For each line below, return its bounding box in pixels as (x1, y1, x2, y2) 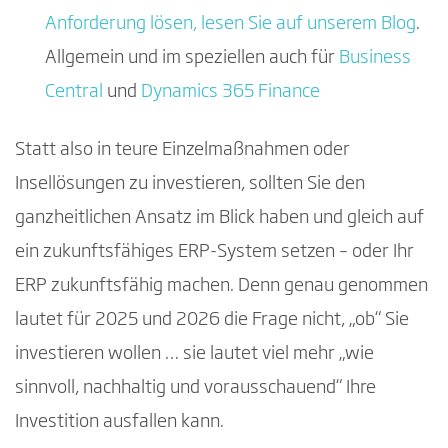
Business (339, 48, 411, 67)
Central (45, 82, 103, 101)
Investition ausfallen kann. (15, 412, 224, 431)
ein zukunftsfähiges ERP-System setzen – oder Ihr (15, 242, 414, 261)
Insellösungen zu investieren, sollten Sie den (15, 174, 365, 193)
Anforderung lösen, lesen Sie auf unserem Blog (45, 14, 416, 33)
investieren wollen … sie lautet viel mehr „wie (15, 344, 374, 363)
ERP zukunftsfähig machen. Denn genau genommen (15, 276, 428, 295)
